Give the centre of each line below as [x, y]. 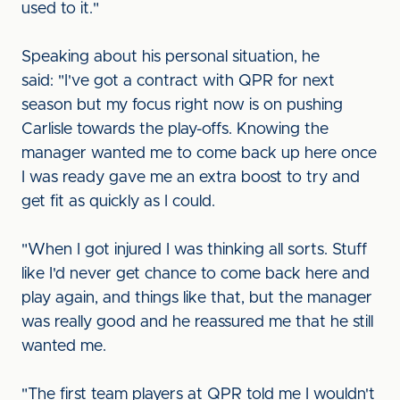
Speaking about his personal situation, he [171, 57]
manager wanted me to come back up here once [199, 154]
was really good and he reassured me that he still [197, 322]
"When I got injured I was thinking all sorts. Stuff [194, 250]
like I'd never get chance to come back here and [196, 274]
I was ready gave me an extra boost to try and [191, 178]
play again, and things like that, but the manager [197, 298]
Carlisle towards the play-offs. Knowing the [175, 129]
